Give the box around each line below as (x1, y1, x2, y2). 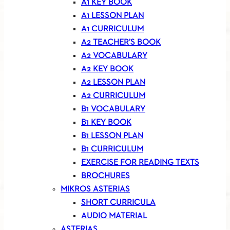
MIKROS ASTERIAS (61, 185, 130, 194)
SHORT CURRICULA (81, 199, 156, 207)
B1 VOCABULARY (81, 105, 145, 114)
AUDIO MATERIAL (81, 212, 147, 221)
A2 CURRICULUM (81, 92, 145, 101)
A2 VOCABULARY (81, 52, 147, 61)
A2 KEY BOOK (81, 65, 133, 74)
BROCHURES (81, 172, 130, 181)
